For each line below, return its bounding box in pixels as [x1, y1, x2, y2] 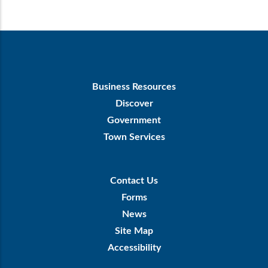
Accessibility [107, 243, 161, 252]
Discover [115, 99, 153, 108]
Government [107, 115, 161, 125]
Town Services [103, 132, 165, 142]
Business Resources [92, 82, 176, 92]
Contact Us [110, 176, 158, 185]
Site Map [115, 226, 153, 236]
